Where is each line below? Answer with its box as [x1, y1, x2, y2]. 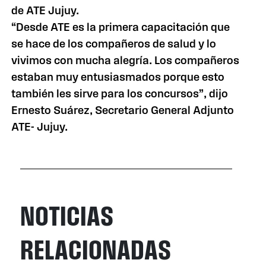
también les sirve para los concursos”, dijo [11, 87, 229, 100]
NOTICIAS [20, 201, 114, 230]
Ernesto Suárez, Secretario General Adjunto [11, 104, 235, 116]
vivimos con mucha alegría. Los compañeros [11, 54, 240, 66]
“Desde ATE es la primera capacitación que [11, 21, 230, 33]
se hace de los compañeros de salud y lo [11, 37, 217, 50]
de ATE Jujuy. [11, 4, 82, 17]
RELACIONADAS [20, 235, 172, 264]
